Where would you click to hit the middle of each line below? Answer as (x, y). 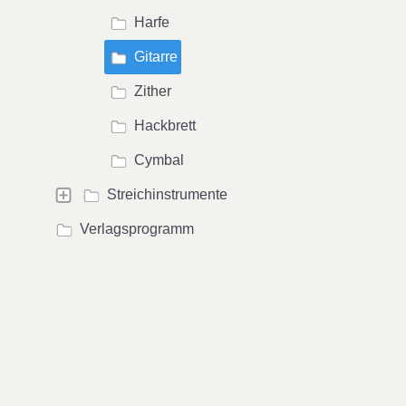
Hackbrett (165, 126)
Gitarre (156, 57)
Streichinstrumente (167, 194)
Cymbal (159, 160)
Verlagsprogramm (137, 229)
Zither (153, 91)
